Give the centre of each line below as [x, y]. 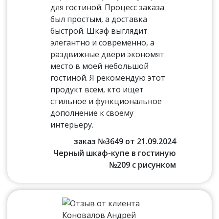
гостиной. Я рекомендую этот [108, 78]
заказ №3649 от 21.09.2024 [125, 141]
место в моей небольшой [100, 66]
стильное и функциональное [106, 101]
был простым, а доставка [99, 19]
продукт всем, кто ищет [97, 89]
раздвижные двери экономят [108, 54]
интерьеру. [72, 125]
